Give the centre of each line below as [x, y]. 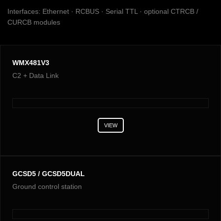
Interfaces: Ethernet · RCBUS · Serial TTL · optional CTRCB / [103, 12]
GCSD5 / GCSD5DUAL [49, 174]
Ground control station [47, 187]
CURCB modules [34, 22]
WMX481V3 [31, 63]
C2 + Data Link [36, 76]
